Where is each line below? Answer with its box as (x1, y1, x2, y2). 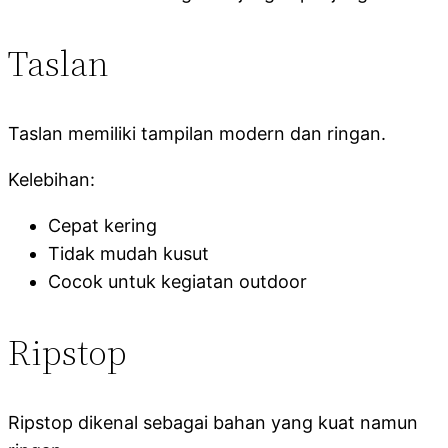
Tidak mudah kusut (48, 242, 209, 264)
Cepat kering (48, 214, 157, 236)
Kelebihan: (8, 168, 95, 190)
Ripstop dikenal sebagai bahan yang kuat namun (8, 411, 418, 433)
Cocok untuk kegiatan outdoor (48, 270, 307, 292)
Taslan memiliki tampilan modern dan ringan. (8, 122, 386, 144)
